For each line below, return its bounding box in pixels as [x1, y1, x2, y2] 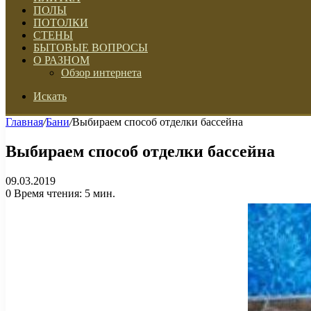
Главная [6, 116, 43, 128]
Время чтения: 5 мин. [11, 187, 115, 199]
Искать [33, 90, 67, 102]
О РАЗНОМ [33, 54, 90, 66]
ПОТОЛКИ [33, 17, 88, 28]
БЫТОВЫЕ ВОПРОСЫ [33, 42, 148, 53]
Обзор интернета [61, 67, 142, 78]
